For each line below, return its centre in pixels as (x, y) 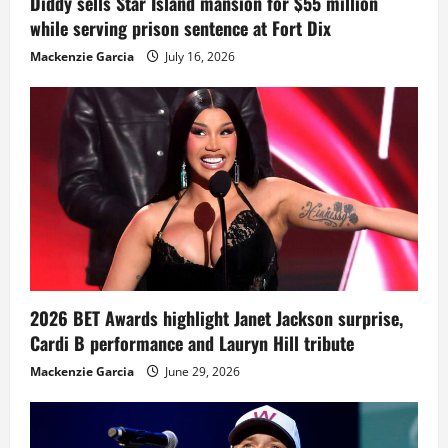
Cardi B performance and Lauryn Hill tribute (192, 343)
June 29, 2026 (201, 372)
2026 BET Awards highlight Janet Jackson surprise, (216, 318)
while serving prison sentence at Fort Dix (180, 28)
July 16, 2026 (198, 57)
